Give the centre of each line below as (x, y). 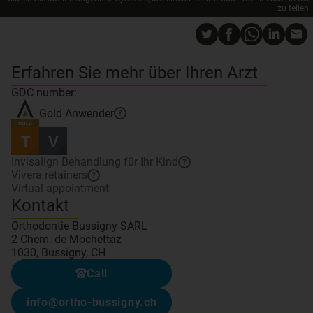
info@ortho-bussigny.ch (92, 302)
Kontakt (40, 206)
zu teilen (293, 8)
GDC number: (44, 93)
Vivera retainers (49, 175)
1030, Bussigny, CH (58, 252)
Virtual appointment (60, 189)
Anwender (89, 113)
